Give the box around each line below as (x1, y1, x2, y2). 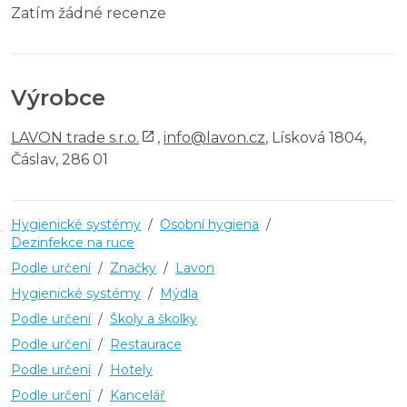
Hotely (110, 361, 153, 378)
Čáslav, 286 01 (11, 150, 108, 168)
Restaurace (110, 335, 182, 352)
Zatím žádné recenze (11, 4, 166, 22)
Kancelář (110, 386, 165, 403)
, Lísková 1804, (265, 128, 366, 146)
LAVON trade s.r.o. (11, 128, 139, 146)
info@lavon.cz (164, 128, 265, 146)
